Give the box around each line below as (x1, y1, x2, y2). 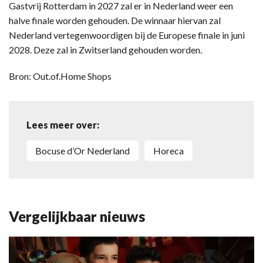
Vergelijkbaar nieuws (9, 207, 145, 225)
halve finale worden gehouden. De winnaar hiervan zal (9, 14, 221, 26)
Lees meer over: (26, 119, 99, 130)
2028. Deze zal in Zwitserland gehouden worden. (9, 43, 202, 55)
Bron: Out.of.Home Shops (9, 70, 112, 82)
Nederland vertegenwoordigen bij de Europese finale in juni (9, 29, 245, 41)
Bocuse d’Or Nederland (42, 144, 130, 156)
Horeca (161, 144, 184, 156)
